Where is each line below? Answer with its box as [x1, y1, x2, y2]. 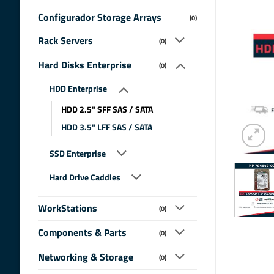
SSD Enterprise [50, 147, 106, 161]
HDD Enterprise [50, 81, 107, 95]
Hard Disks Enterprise [38, 57, 131, 73]
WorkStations [38, 201, 97, 216]
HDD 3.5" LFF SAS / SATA [61, 120, 152, 134]
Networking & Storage [38, 250, 133, 265]
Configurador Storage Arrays [38, 9, 161, 24]
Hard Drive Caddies [50, 171, 120, 185]
